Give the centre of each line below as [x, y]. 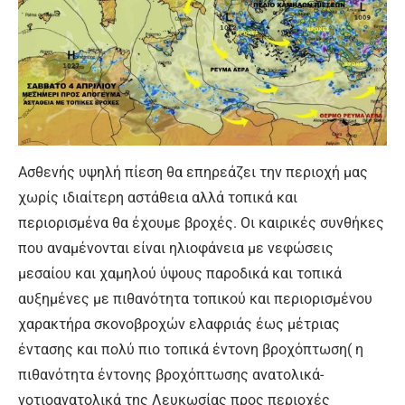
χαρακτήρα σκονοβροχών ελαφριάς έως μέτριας [179, 324]
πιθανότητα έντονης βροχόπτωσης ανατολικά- [171, 374]
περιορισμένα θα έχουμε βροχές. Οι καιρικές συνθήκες [201, 222]
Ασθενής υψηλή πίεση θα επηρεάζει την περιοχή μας [193, 172]
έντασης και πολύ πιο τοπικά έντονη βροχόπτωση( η [191, 349]
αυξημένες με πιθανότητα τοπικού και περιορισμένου [195, 298]
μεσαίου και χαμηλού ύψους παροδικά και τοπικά [180, 273]
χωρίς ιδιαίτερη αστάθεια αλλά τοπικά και [158, 197]
